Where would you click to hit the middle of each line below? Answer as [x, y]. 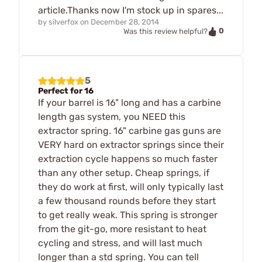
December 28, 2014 [125, 22]
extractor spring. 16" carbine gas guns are [130, 130]
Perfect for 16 [66, 91]
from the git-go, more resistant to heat [122, 229]
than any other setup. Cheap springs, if [124, 173]
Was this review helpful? [166, 31]
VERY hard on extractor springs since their [131, 144]
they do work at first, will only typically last [131, 187]
